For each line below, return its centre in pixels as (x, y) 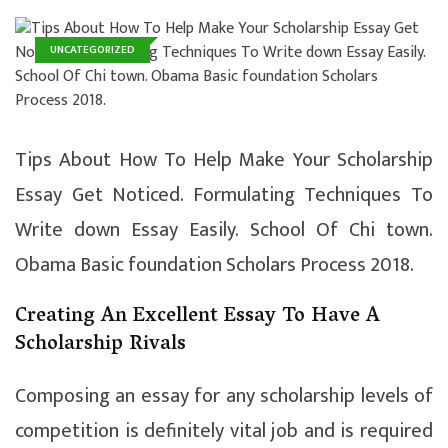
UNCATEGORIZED (92, 49)
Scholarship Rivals (100, 344)
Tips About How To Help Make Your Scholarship (224, 159)
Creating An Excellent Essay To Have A (197, 316)
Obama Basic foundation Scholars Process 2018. (214, 264)
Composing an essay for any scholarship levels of (224, 395)
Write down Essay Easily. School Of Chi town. (224, 229)
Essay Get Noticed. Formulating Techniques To (224, 194)
